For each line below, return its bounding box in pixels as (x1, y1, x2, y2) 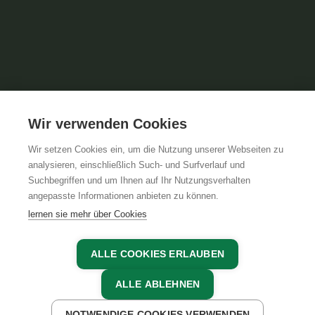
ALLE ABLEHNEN (115, 279, 200, 290)
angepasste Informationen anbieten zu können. (28, 191, 219, 201)
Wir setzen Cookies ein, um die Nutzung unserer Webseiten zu (28, 144, 283, 155)
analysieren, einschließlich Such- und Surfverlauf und (28, 160, 245, 170)
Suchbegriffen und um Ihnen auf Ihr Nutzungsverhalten (28, 175, 250, 186)
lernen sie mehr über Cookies (28, 209, 147, 219)
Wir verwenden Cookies (28, 116, 187, 131)
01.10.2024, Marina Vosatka (14, 270, 136, 283)
